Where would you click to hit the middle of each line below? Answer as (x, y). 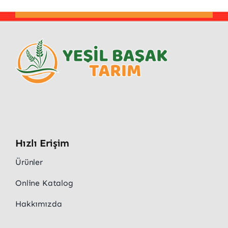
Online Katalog (44, 183)
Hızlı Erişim (42, 143)
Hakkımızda (38, 204)
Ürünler (29, 162)
